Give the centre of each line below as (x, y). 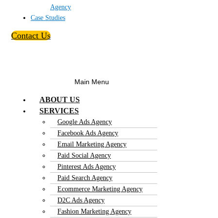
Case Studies (48, 18)
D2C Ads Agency (81, 200)
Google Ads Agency (85, 122)
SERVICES (59, 110)
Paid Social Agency (84, 155)
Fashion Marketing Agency (94, 211)
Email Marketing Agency (92, 144)
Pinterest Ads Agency (87, 166)
